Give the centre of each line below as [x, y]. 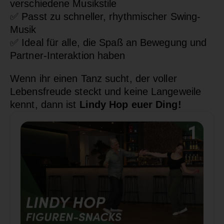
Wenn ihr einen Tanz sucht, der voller [93, 78]
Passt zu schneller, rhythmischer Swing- [110, 16]
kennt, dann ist [45, 104]
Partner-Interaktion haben [68, 55]
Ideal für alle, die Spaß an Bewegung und [113, 42]
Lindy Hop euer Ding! [130, 104]
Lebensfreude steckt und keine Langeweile [106, 91]
